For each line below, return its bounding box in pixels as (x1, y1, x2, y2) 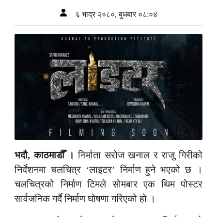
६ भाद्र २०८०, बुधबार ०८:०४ (73, 10, 157, 19)
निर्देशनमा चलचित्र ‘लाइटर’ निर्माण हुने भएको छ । (15, 164, 202, 175)
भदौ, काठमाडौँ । (15, 149, 78, 160)
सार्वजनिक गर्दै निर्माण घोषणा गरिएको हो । (15, 193, 155, 204)
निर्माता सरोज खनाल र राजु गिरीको (77, 149, 202, 160)
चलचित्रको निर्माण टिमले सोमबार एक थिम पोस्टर (15, 178, 202, 189)
